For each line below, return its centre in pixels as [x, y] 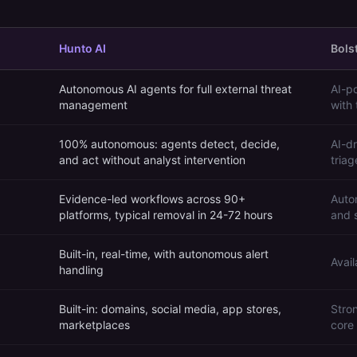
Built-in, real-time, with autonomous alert [164, 254]
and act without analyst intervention [152, 160]
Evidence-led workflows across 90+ [152, 199]
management [93, 105]
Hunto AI [82, 48]
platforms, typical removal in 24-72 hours [166, 215]
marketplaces [94, 325]
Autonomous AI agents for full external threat [175, 89]
